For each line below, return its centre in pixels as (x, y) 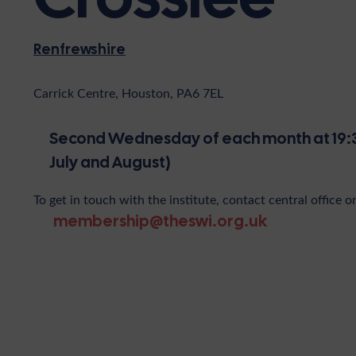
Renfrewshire (79, 49)
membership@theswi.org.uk (160, 221)
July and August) (110, 162)
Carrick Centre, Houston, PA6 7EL (128, 93)
